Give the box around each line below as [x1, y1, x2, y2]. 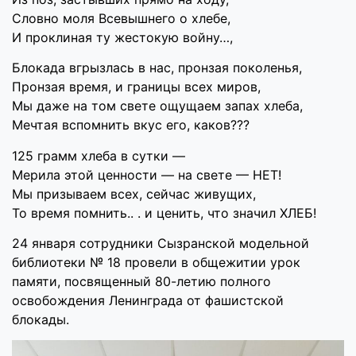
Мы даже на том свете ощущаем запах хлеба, [12, 98, 303, 114]
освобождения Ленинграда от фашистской [12, 292, 284, 308]
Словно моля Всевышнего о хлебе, [12, 10, 230, 26]
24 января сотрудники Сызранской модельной [12, 234, 309, 251]
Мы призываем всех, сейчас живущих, [12, 185, 256, 202]
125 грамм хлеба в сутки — [12, 147, 185, 164]
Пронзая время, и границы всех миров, [12, 79, 261, 95]
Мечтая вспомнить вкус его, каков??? [12, 117, 250, 133]
